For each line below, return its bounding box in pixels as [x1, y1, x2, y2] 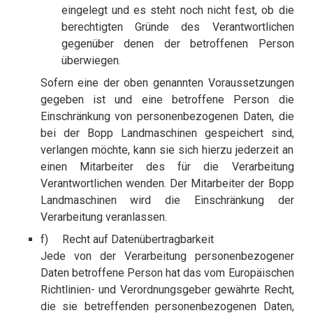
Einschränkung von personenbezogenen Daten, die [40, 110, 294, 124]
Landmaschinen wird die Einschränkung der [40, 194, 294, 208]
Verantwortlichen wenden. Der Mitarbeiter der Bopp [40, 177, 294, 191]
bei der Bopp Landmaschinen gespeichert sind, [40, 126, 294, 140]
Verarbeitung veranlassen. [40, 210, 167, 224]
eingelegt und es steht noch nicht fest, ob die [61, 3, 294, 17]
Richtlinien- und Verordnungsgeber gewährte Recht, [40, 283, 294, 297]
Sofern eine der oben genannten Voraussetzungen [40, 76, 294, 90]
